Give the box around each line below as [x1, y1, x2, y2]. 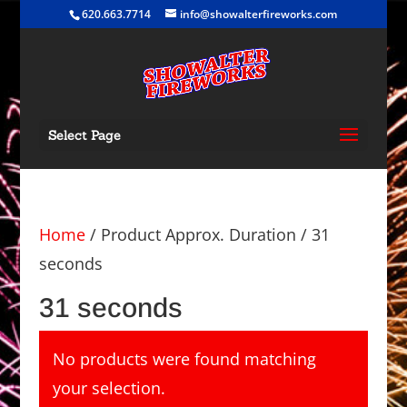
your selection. [52, 377, 165, 399]
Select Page [47, 127, 121, 144]
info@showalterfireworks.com [180, 6, 338, 22]
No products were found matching [52, 348, 316, 370]
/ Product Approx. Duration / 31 [84, 223, 330, 245]
